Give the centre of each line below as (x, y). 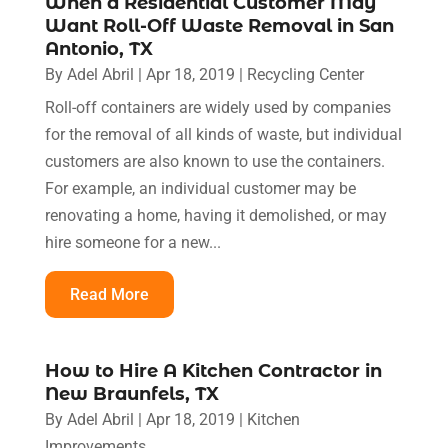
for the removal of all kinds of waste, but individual (223, 134)
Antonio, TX (98, 48)
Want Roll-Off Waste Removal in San (219, 25)
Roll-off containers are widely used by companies (217, 107)
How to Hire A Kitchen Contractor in (213, 370)
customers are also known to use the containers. (214, 161)
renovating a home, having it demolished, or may (215, 215)
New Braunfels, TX (131, 393)
